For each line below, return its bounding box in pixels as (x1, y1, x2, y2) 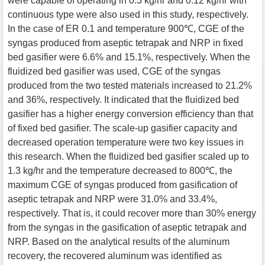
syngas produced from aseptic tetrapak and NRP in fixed (8, 37, 243, 48)
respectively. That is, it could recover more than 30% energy (8, 208, 256, 218)
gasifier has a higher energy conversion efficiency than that (8, 108, 253, 119)
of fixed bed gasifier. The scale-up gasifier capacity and (8, 122, 237, 133)
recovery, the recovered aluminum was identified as (8, 250, 222, 261)
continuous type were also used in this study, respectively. (8, 9, 248, 20)
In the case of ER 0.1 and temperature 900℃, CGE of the (8, 23, 244, 34)
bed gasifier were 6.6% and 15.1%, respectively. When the (8, 51, 250, 62)
